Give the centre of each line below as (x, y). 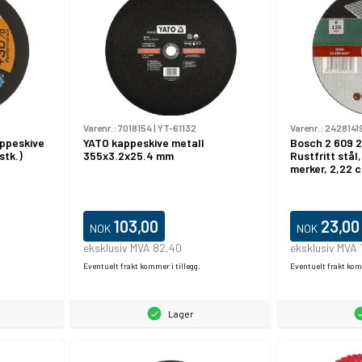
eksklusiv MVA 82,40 (132, 247)
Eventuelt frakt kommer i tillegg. (141, 265)
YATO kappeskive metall (143, 143)
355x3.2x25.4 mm (128, 156)
